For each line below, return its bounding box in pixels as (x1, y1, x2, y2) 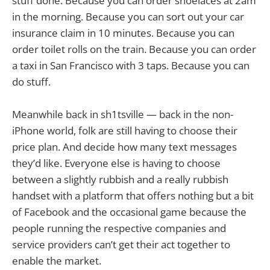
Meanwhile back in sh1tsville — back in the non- (12, 107, 233, 121)
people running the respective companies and (12, 221, 226, 235)
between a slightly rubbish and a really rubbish (12, 172, 228, 186)
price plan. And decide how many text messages (12, 139, 237, 154)
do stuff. (12, 74, 51, 89)
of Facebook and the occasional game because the (12, 204, 246, 219)
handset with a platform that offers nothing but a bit (12, 188, 254, 202)
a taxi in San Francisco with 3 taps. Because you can (12, 58, 250, 72)
